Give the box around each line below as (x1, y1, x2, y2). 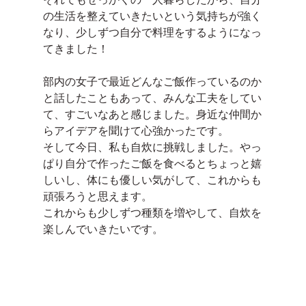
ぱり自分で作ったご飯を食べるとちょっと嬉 (42, 156, 262, 170)
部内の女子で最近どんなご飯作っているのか (42, 74, 262, 88)
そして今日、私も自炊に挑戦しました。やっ (42, 140, 262, 154)
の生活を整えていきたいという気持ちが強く (42, 9, 262, 23)
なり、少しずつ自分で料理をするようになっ (42, 25, 262, 39)
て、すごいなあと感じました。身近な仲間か (42, 107, 262, 121)
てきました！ (42, 42, 109, 55)
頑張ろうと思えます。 (42, 189, 152, 203)
